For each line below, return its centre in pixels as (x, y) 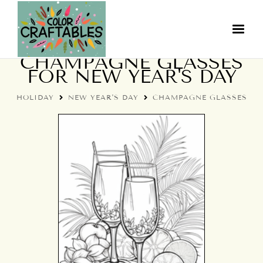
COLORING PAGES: (131, 48)
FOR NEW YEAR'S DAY (131, 76)
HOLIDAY (35, 97)
